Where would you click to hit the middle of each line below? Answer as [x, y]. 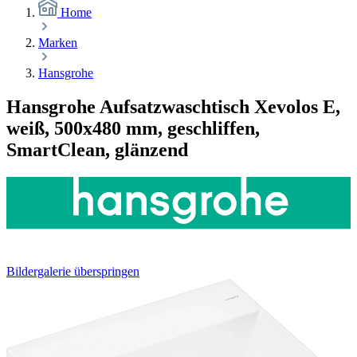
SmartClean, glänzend [97, 149]
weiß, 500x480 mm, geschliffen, [133, 128]
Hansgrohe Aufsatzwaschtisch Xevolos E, [173, 106]
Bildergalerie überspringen [73, 272]
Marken [58, 42]
